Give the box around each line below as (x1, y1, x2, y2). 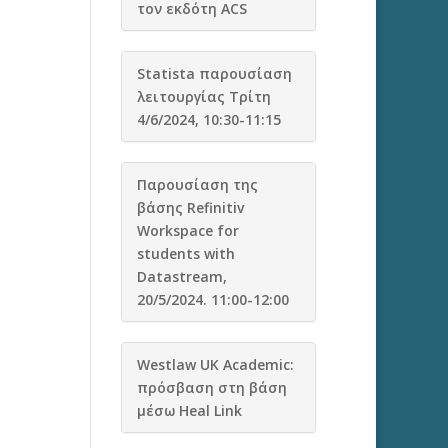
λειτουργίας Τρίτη (136, 87, 271, 106)
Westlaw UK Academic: (136, 355, 294, 374)
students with (136, 244, 235, 263)
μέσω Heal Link (136, 401, 242, 420)
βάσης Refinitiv (136, 198, 244, 217)
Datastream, (136, 267, 227, 286)
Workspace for (136, 221, 239, 240)
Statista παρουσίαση (136, 64, 292, 83)
